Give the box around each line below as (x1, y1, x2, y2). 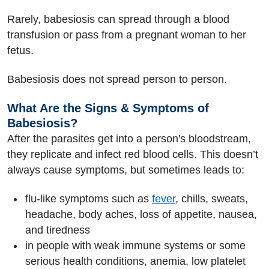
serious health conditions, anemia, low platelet (25, 255, 246, 267)
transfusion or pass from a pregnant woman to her (7, 28, 246, 41)
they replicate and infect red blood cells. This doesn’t (7, 148, 258, 160)
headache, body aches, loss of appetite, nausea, (25, 208, 257, 220)
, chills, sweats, (175, 193, 248, 205)
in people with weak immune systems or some (25, 240, 246, 252)
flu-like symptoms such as (25, 193, 152, 205)
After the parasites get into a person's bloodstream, (7, 132, 251, 145)
